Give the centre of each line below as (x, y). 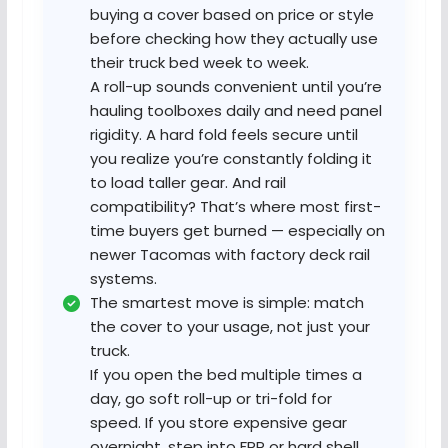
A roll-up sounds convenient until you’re (235, 87)
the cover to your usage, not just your (229, 327)
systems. (123, 279)
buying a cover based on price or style (231, 15)
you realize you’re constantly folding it (230, 159)
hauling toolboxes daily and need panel (235, 111)
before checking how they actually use (233, 39)
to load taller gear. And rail (187, 183)
